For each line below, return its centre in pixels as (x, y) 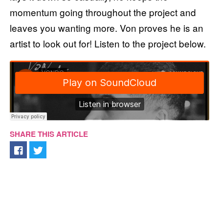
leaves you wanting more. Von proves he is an (107, 28)
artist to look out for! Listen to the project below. (108, 44)
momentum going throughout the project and (103, 12)
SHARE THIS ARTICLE (49, 134)
